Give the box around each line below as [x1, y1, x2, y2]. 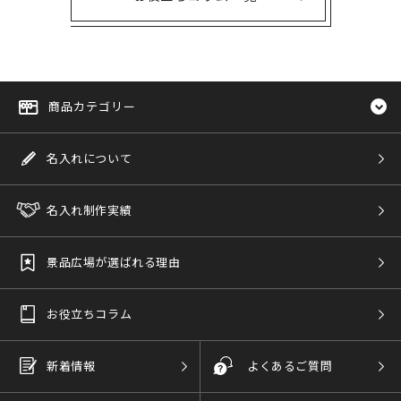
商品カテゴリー [48, 97, 136, 115]
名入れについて [47, 149, 132, 166]
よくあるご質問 [247, 356, 333, 374]
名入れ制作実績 [47, 200, 132, 218]
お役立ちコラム [47, 304, 132, 322]
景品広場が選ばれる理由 [47, 252, 181, 270]
